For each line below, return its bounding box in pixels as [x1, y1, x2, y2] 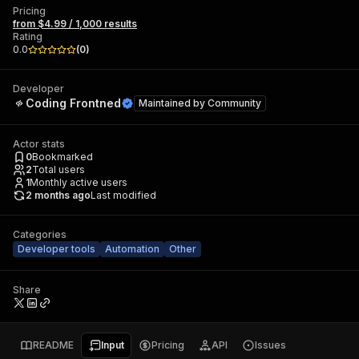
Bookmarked [32, 151, 93, 163]
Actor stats [13, 138, 65, 150]
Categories [13, 228, 67, 240]
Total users [32, 163, 85, 175]
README [33, 339, 74, 351]
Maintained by [139, 97, 208, 109]
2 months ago [26, 189, 91, 201]
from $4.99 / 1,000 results [13, 18, 137, 30]
